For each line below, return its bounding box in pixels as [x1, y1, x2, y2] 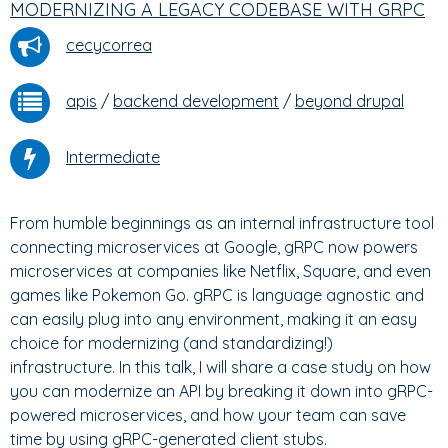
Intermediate [66, 147, 160, 168]
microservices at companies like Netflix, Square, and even [10, 261, 431, 281]
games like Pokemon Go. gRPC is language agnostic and [10, 285, 424, 305]
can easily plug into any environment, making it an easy [10, 309, 417, 329]
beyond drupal [295, 91, 404, 112]
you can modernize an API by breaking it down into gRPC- [10, 381, 433, 401]
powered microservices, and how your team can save [10, 405, 406, 425]
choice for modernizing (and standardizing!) [10, 333, 333, 353]
